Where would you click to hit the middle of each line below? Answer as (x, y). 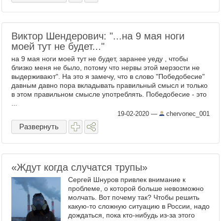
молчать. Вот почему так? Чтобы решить (134, 197)
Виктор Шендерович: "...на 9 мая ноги (98, 36)
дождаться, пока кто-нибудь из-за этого (131, 215)
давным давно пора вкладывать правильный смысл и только (110, 85)
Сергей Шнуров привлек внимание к (127, 180)
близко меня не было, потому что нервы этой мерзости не (106, 68)
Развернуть (39, 127)
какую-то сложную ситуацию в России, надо (139, 206)
